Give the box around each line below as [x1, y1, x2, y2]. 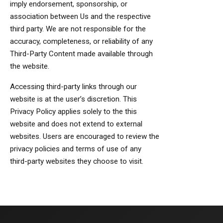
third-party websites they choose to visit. [10, 157, 143, 166]
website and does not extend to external [10, 119, 142, 128]
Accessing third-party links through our [10, 82, 137, 91]
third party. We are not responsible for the [10, 24, 146, 33]
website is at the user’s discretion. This [10, 95, 137, 104]
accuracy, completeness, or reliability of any [10, 37, 153, 46]
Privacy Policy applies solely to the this [10, 107, 137, 116]
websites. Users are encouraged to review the [10, 132, 159, 141]
